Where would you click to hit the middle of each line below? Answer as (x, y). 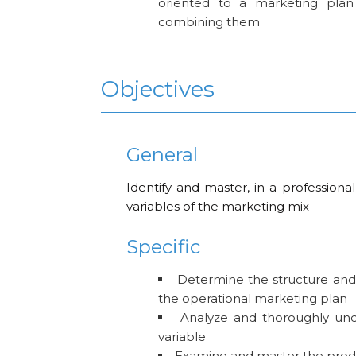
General (163, 155)
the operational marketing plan (253, 299)
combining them (209, 22)
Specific (164, 247)
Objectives (158, 89)
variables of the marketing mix (218, 207)
